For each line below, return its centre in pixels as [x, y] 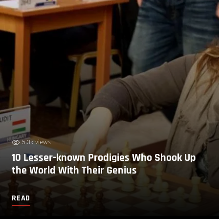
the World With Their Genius [74, 170]
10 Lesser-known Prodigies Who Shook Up [104, 158]
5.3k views [36, 142]
